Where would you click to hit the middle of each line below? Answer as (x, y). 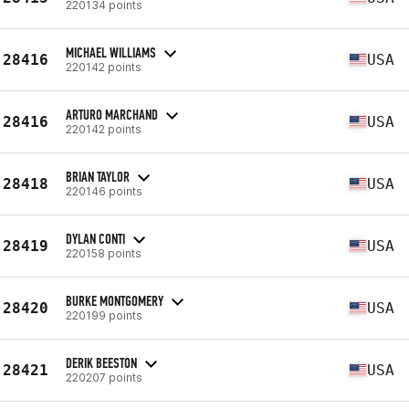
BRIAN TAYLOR (98, 176)
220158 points (104, 253)
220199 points (104, 315)
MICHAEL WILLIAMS (111, 52)
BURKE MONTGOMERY (115, 300)
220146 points (104, 191)
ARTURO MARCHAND (112, 114)
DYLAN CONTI (95, 238)
